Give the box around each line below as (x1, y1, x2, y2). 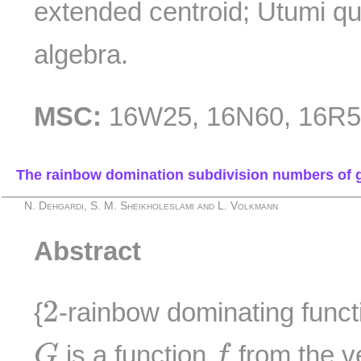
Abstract (34, 235, 142, 266)
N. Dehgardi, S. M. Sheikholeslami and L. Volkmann (24, 200, 279, 213)
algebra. (34, 39, 129, 69)
